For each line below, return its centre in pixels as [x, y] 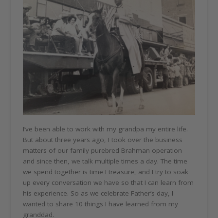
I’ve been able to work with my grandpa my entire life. [106, 129]
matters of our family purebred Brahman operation [103, 150]
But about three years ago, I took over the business [103, 139]
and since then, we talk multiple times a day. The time [105, 161]
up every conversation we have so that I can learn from [109, 182]
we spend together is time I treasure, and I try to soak [106, 172]
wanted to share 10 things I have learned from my [101, 204]
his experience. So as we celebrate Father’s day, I [98, 193]
